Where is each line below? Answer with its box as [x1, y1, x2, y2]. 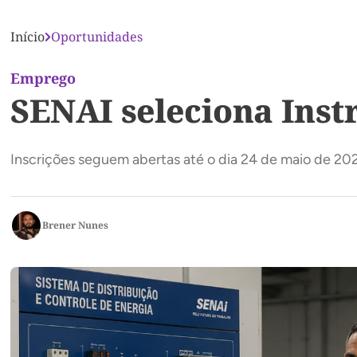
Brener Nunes [42, 218, 108, 232]
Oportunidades [51, 28, 143, 45]
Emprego [10, 69, 76, 88]
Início [10, 28, 45, 45]
